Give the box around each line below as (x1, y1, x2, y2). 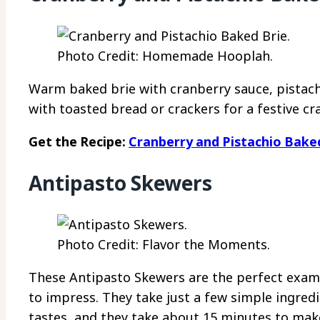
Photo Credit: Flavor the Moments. (57, 236, 270, 254)
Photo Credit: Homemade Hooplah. (57, 46, 273, 64)
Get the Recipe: (29, 132, 129, 150)
